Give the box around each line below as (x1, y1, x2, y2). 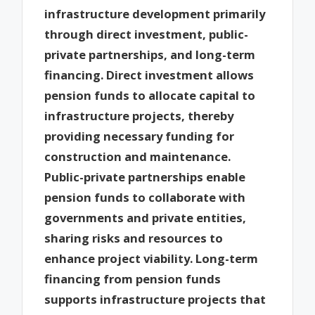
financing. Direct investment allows (44, 67, 255, 84)
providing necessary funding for (44, 128, 235, 145)
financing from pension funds (44, 271, 221, 288)
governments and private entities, (44, 210, 247, 226)
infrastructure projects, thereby (44, 108, 234, 124)
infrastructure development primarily (44, 6, 266, 22)
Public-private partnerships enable (44, 169, 246, 186)
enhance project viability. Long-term (44, 250, 259, 267)
